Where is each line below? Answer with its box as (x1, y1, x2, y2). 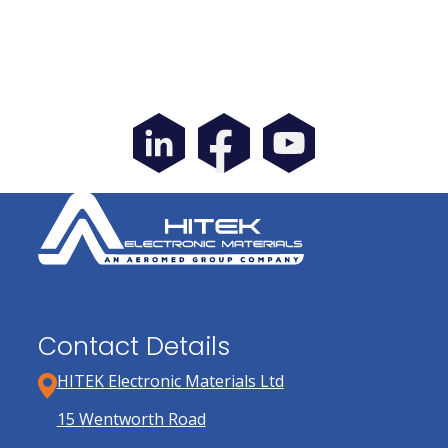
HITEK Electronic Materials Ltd (56, 369, 284, 392)
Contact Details (37, 329, 230, 365)
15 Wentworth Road (56, 408, 206, 431)
